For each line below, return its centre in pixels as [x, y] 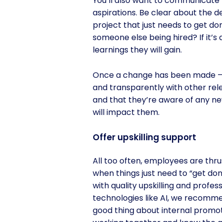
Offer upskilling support [144, 138]
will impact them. [127, 112]
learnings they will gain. [137, 50]
